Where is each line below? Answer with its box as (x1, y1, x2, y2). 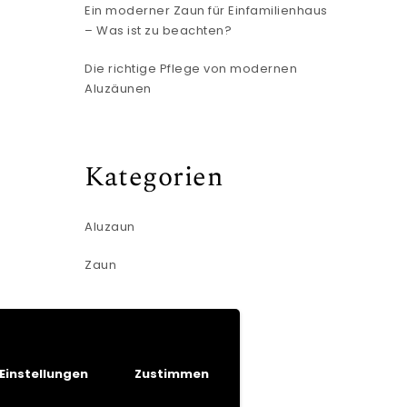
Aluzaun (84, 217, 135, 235)
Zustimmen (134, 365, 209, 383)
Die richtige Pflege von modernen (84, 60, 298, 77)
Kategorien (84, 156, 223, 198)
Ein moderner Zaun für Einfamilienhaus (84, 2, 328, 19)
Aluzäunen (84, 80, 152, 97)
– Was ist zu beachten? (84, 22, 233, 39)
